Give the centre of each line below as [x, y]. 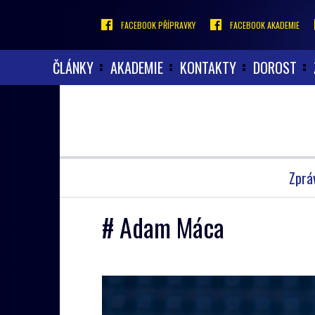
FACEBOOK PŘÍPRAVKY [158, 25]
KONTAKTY [208, 67]
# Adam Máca [163, 227]
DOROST [275, 67]
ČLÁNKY [73, 67]
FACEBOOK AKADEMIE [265, 25]
